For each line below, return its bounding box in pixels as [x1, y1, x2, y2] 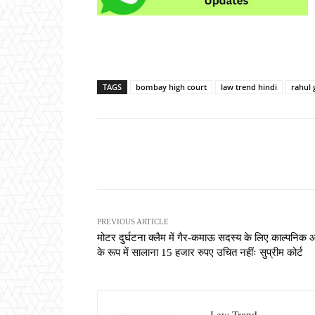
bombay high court [136, 82, 207, 93]
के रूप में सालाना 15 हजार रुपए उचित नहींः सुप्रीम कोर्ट [97, 247, 303, 259]
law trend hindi [221, 82, 277, 93]
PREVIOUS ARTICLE [97, 217, 169, 226]
